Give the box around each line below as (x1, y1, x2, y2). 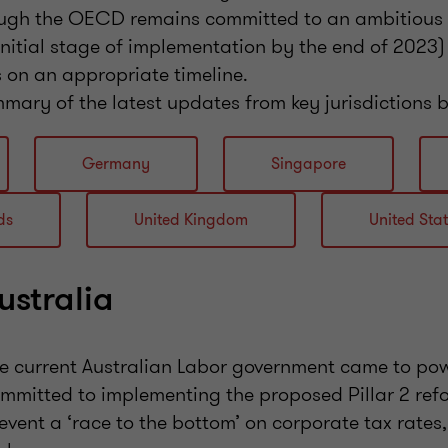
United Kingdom (134, 209, 248, 232)
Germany (82, 153, 150, 176)
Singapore (271, 153, 346, 176)
